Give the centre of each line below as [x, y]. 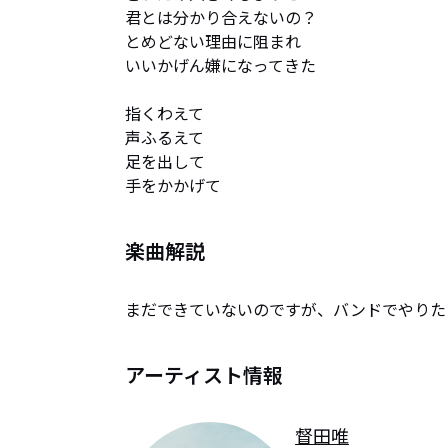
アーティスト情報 [204, 374]
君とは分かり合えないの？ [221, 17]
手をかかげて [173, 185]
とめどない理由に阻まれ [213, 41]
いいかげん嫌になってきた [220, 65]
